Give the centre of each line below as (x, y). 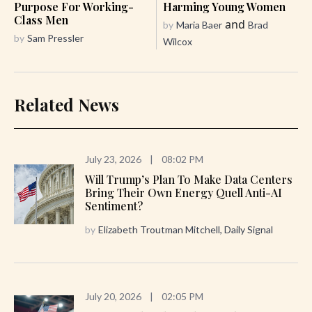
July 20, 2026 (113, 297)
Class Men (41, 20)
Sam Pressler (55, 38)
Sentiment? (114, 206)
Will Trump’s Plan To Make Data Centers (189, 180)
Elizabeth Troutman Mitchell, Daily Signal (186, 230)
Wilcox (178, 42)
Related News (67, 105)
